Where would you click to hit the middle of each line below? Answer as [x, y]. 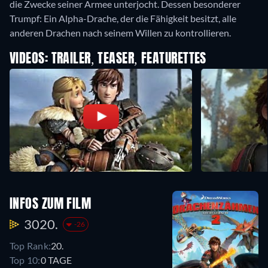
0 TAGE [56, 260]
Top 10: [25, 260]
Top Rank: [31, 246]
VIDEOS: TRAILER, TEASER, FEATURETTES [108, 59]
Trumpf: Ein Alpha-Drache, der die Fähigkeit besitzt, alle [123, 18]
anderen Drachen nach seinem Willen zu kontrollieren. [121, 33]
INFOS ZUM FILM [51, 205]
